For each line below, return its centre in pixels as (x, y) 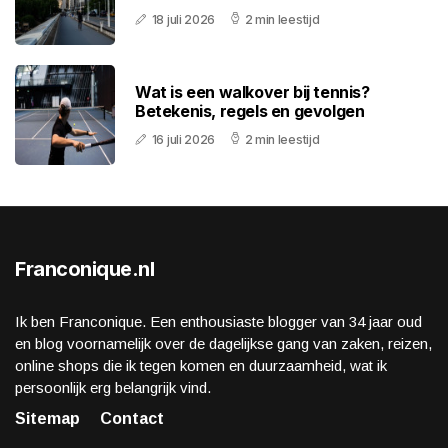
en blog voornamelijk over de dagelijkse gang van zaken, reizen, (223, 344)
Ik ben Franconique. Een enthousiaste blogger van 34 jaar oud (218, 322)
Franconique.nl (84, 269)
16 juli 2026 (183, 140)
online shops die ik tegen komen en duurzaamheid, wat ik (201, 366)
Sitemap (47, 419)
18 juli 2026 (183, 20)
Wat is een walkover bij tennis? (252, 92)
